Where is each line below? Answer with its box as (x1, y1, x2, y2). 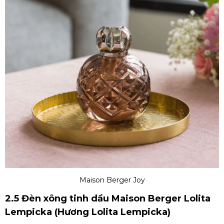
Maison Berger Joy (79, 175, 145, 184)
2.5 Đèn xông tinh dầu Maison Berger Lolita (5, 193, 210, 204)
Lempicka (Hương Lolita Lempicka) (5, 206, 170, 217)
